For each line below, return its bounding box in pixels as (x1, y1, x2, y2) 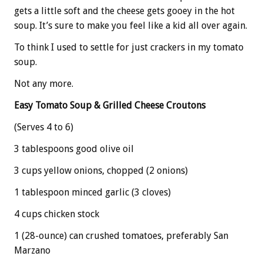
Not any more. (14, 77, 73, 89)
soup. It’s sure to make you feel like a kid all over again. (14, 19, 247, 31)
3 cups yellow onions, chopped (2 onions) (14, 164, 188, 176)
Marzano (14, 244, 50, 256)
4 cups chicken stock (14, 208, 99, 220)
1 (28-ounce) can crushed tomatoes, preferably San (14, 230, 228, 241)
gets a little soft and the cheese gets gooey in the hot (14, 5, 235, 16)
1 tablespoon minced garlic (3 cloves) (14, 186, 171, 198)
